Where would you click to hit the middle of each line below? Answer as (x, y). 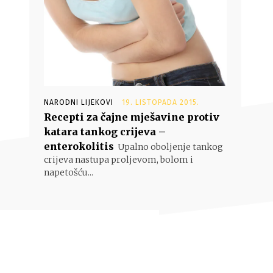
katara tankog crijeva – (105, 132)
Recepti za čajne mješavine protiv (132, 117)
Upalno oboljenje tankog (170, 147)
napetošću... (69, 172)
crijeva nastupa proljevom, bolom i (119, 160)
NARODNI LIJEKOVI (79, 102)
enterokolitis (79, 146)
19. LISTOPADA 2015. (161, 102)
